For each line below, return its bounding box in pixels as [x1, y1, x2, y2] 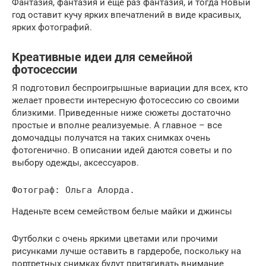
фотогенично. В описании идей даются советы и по [12, 144, 232, 156]
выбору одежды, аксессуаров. [12, 157, 139, 168]
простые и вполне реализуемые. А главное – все [12, 119, 222, 131]
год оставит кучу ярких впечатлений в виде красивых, [12, 9, 241, 20]
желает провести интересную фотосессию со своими [12, 94, 239, 106]
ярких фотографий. [12, 21, 92, 33]
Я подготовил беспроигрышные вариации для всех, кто [12, 82, 248, 93]
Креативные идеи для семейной [12, 50, 192, 64]
